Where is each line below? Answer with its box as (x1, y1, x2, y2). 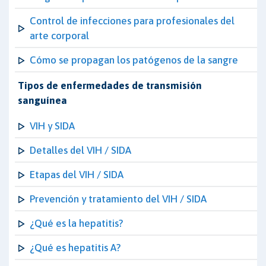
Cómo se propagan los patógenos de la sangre (30, 54, 238, 66)
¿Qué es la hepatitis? (30, 217, 123, 229)
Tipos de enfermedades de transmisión (18, 80, 202, 91)
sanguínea (18, 94, 67, 106)
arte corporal (30, 30, 89, 42)
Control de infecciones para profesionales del (30, 15, 235, 27)
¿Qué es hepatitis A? (30, 242, 121, 254)
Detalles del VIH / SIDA (30, 144, 131, 156)
